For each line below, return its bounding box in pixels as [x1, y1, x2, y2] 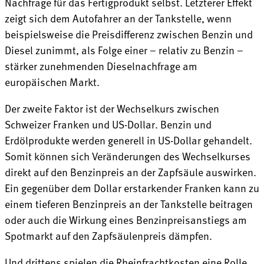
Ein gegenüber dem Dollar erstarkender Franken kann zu [5, 179, 259, 196]
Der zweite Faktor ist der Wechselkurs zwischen [5, 100, 219, 116]
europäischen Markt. [5, 73, 100, 90]
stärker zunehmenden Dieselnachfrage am [5, 57, 197, 74]
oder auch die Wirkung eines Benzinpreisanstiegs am [5, 211, 247, 227]
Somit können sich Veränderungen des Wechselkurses [5, 147, 250, 164]
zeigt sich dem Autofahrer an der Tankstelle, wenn [5, 9, 232, 26]
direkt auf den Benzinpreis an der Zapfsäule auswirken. [5, 163, 256, 180]
